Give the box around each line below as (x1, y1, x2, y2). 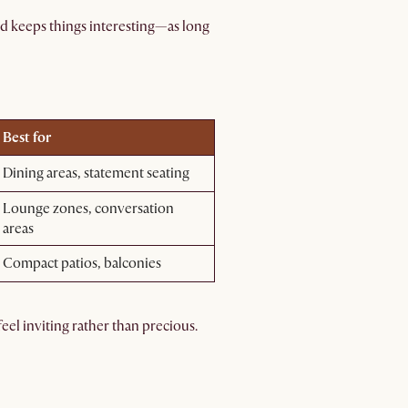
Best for (3, 128, 51, 147)
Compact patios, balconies (3, 254, 161, 272)
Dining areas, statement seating (3, 164, 189, 182)
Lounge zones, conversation (3, 199, 174, 218)
